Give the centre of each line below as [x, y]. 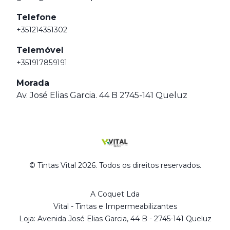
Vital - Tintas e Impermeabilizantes [115, 207]
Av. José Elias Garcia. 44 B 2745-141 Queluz [102, 95]
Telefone [36, 17]
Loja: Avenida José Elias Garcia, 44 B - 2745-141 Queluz [115, 219]
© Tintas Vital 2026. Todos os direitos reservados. [115, 166]
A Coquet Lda [115, 194]
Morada [33, 83]
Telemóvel [40, 50]
